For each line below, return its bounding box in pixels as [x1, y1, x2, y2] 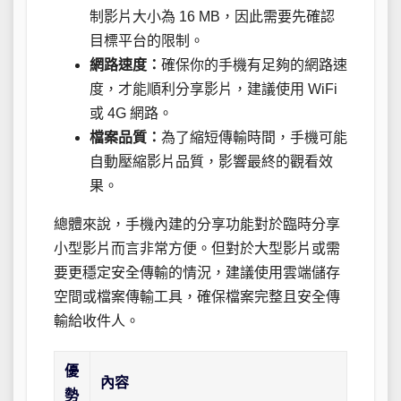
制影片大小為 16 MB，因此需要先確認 [90, 9, 335, 25]
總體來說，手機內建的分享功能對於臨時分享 [54, 217, 340, 233]
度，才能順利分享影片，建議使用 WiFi [90, 81, 337, 98]
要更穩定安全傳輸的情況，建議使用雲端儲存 [54, 265, 340, 281]
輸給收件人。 [54, 313, 140, 329]
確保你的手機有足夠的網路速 [161, 57, 347, 73]
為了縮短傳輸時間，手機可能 [161, 130, 347, 146]
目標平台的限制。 [90, 33, 204, 49]
